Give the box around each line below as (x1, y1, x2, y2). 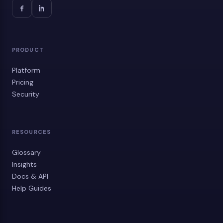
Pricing (12, 78, 33, 87)
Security (12, 90, 39, 99)
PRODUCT (12, 46, 44, 53)
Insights (12, 160, 37, 169)
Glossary (12, 148, 41, 157)
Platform (12, 66, 40, 75)
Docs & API (12, 172, 48, 181)
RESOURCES (12, 128, 51, 135)
